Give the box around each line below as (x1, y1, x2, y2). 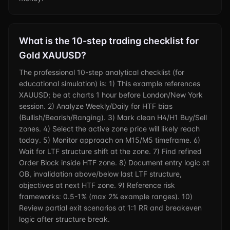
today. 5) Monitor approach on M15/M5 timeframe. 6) (19, 136, 200, 144)
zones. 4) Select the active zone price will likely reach (19, 124, 200, 133)
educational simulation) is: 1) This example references (19, 79, 200, 88)
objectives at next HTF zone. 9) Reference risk (19, 181, 175, 189)
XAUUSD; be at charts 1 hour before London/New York (19, 90, 203, 99)
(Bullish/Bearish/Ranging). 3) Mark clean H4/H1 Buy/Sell (19, 113, 207, 122)
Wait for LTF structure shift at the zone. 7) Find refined (19, 147, 202, 156)
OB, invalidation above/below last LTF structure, (19, 169, 182, 178)
